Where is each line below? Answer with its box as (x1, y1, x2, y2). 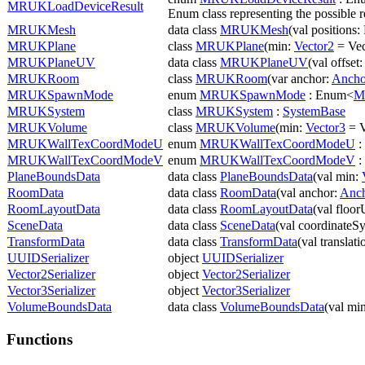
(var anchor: (267, 72, 332, 86)
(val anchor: (276, 186, 340, 200)
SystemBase (283, 104, 345, 119)
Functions (7, 330, 73, 348)
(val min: (313, 169, 362, 184)
